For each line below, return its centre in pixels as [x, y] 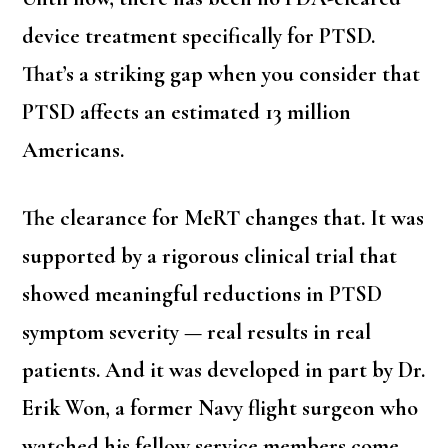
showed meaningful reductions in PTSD [202, 294]
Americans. [73, 150]
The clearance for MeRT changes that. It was [223, 218]
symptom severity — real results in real [197, 332]
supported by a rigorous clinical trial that [210, 256]
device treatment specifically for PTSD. [199, 36]
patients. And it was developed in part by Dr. [224, 370]
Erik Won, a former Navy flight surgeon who [220, 408]
